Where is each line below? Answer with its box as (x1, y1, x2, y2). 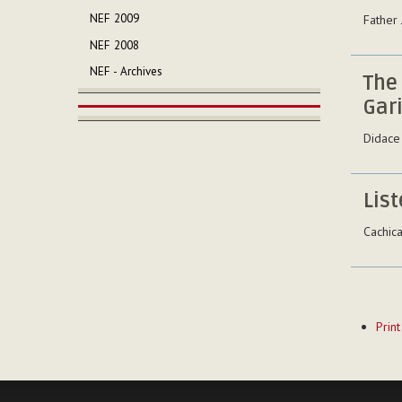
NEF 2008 (90, 37, 140, 53)
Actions (349, 323, 388, 340)
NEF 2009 (90, 10, 140, 26)
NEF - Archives (90, 64, 163, 80)
